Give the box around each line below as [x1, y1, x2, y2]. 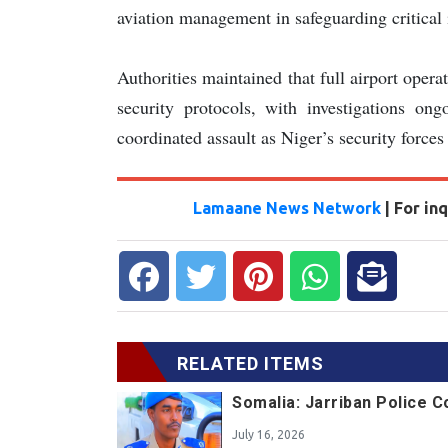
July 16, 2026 [232, 427, 305, 441]
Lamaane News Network [192, 198, 385, 217]
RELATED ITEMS [177, 352, 324, 374]
